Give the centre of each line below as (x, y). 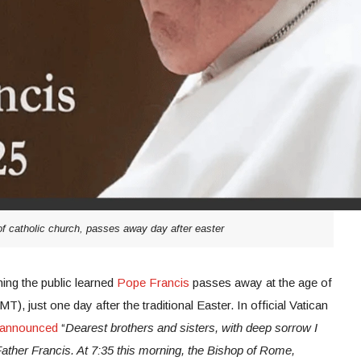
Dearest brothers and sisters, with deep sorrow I (191, 327)
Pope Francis (153, 282)
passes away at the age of (261, 282)
